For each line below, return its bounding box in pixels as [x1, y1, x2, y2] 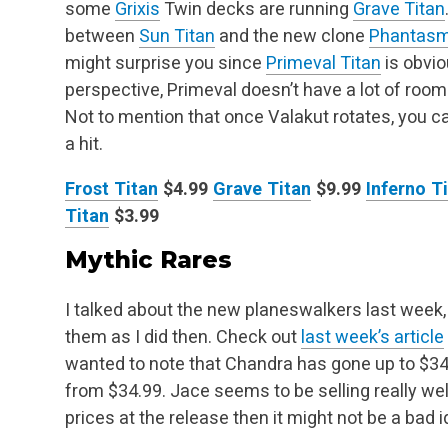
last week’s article [301, 325, 444, 347]
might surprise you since [65, 52, 266, 74]
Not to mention [65, 106, 184, 128]
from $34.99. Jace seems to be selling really [65, 379, 417, 401]
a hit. [65, 133, 103, 155]
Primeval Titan [266, 52, 381, 74]
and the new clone [215, 25, 369, 47]
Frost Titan [65, 178, 158, 200]
